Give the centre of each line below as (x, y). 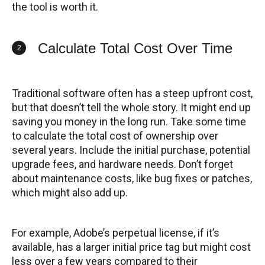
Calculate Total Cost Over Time (135, 49)
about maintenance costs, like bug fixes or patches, (132, 179)
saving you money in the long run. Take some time (129, 122)
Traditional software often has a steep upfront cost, (132, 93)
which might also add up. (70, 193)
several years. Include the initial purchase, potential (131, 150)
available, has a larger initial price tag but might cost (131, 247)
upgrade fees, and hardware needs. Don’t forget (122, 164)
